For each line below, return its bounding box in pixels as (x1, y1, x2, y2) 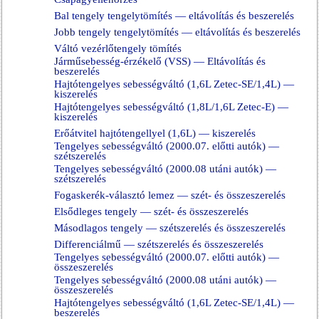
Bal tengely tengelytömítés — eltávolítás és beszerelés (54, 10, 294, 21)
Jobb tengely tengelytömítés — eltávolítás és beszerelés (54, 26, 300, 38)
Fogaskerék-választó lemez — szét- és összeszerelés (54, 189, 286, 201)
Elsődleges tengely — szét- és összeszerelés (54, 206, 249, 217)
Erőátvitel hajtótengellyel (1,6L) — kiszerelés (54, 127, 256, 139)
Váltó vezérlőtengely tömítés (54, 43, 182, 54)
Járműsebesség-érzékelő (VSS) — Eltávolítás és (54, 56, 266, 67)
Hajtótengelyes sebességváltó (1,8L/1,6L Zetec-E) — (54, 101, 288, 113)
